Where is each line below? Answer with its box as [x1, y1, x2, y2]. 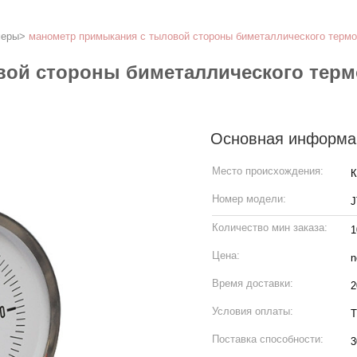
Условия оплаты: [212, 305, 293, 317]
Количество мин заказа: [212, 222, 328, 233]
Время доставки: [212, 277, 293, 289]
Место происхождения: [212, 165, 324, 177]
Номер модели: [212, 193, 286, 205]
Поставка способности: [212, 333, 324, 345]
